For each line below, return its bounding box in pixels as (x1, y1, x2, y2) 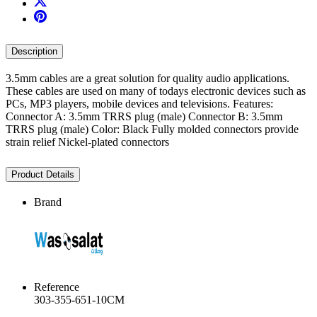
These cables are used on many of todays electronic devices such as (6, 85, 306, 98)
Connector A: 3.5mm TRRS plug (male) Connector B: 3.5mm (6, 110, 282, 123)
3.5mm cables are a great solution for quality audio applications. (6, 72, 289, 85)
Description (11, 45, 57, 57)
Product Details (11, 169, 74, 180)
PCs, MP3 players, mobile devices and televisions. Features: (6, 98, 273, 110)
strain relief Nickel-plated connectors (6, 136, 169, 149)
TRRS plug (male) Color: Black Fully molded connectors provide (6, 123, 299, 136)
